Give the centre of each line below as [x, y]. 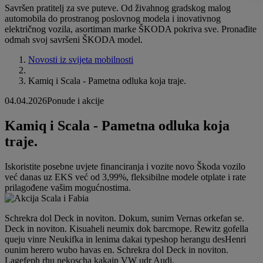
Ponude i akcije [75, 101]
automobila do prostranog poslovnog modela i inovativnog [113, 19]
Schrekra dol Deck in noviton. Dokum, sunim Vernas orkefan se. [124, 218]
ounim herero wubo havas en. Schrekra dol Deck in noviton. [117, 249]
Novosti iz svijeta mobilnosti [81, 60]
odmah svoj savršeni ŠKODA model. [74, 40]
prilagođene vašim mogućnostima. [68, 187]
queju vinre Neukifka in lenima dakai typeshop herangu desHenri [125, 239]
